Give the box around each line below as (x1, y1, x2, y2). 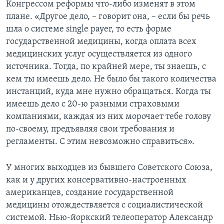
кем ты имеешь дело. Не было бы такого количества (6, 74, 216, 84)
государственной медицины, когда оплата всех (6, 36, 196, 46)
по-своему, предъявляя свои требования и (6, 124, 174, 134)
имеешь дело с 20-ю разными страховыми (6, 99, 179, 109)
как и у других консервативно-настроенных (6, 175, 186, 185)
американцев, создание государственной (6, 187, 173, 197)
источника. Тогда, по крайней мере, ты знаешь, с (6, 61, 206, 71)
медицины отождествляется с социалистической (6, 200, 203, 210)
